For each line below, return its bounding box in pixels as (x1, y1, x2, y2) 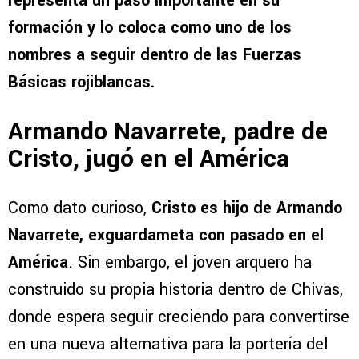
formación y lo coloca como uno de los (8, 16, 292, 40)
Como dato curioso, (8, 196, 147, 220)
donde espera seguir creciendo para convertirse (8, 305, 349, 329)
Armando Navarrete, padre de (8, 114, 328, 149)
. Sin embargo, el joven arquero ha (68, 251, 312, 275)
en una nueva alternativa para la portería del (8, 333, 328, 357)
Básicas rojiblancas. (8, 71, 155, 95)
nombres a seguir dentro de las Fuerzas (8, 43, 301, 67)
